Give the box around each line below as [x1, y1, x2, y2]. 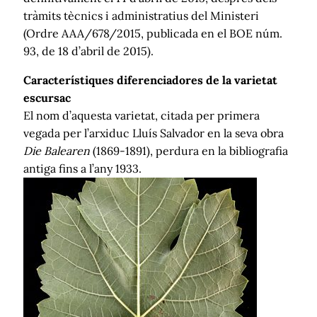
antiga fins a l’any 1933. [23, 161, 142, 175]
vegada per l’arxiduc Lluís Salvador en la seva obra [23, 125, 284, 140]
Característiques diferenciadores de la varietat [23, 72, 277, 87]
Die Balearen [23, 143, 90, 158]
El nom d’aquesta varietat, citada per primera [23, 108, 260, 122]
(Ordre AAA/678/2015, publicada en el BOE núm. [23, 25, 282, 40]
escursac [23, 90, 71, 105]
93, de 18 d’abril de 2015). [23, 43, 154, 58]
